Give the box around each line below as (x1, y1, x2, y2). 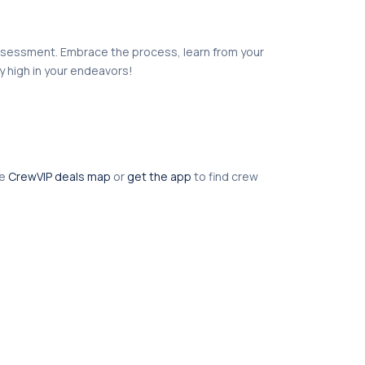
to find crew (191, 169, 258, 184)
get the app (127, 169, 191, 184)
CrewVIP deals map (8, 169, 111, 184)
